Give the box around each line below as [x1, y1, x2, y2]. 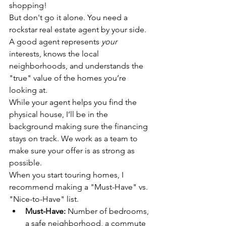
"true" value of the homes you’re [9, 73, 128, 83]
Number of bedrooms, [66, 206, 151, 216]
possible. [9, 158, 42, 168]
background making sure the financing [9, 122, 150, 132]
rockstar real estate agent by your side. [9, 25, 148, 35]
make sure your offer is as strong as [9, 146, 137, 156]
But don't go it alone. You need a [9, 13, 130, 23]
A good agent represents [9, 37, 101, 47]
